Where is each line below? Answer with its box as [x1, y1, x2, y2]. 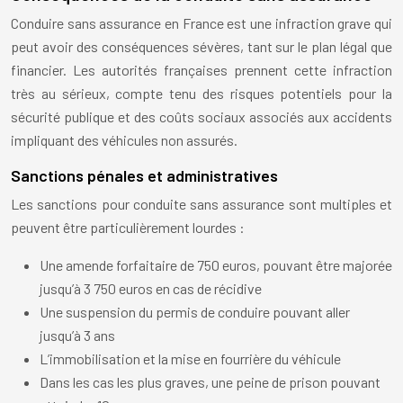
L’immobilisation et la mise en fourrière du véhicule [40, 350, 341, 368]
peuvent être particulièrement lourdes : [11, 219, 245, 237]
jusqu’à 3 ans [40, 327, 115, 345]
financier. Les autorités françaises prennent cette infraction [11, 61, 392, 79]
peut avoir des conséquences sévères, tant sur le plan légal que [11, 38, 392, 56]
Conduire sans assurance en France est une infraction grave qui [11, 14, 392, 32]
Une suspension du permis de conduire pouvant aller [40, 303, 350, 321]
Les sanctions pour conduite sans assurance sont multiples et [11, 195, 392, 213]
